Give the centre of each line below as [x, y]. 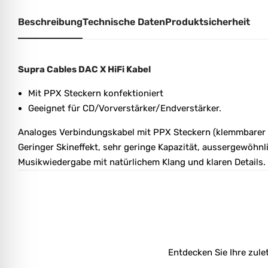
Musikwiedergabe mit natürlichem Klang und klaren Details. [142, 162]
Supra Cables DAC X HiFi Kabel [84, 69]
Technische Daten [124, 22]
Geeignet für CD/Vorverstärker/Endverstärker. [125, 108]
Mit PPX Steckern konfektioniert [96, 93]
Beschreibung [50, 22]
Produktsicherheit [208, 22]
